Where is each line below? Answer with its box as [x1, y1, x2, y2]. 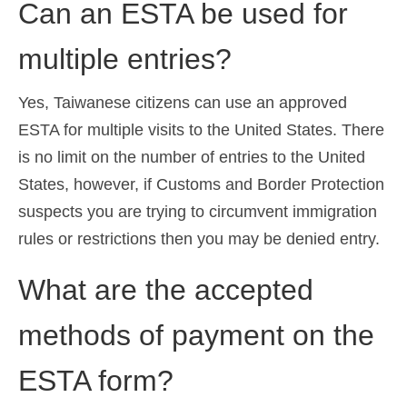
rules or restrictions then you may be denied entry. [18, 229, 380, 248]
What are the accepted [18, 273, 313, 306]
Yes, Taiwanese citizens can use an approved [18, 93, 347, 112]
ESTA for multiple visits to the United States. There [18, 120, 384, 139]
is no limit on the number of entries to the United [18, 147, 365, 166]
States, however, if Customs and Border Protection [18, 174, 384, 194]
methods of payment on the [18, 318, 374, 352]
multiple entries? [18, 42, 232, 75]
